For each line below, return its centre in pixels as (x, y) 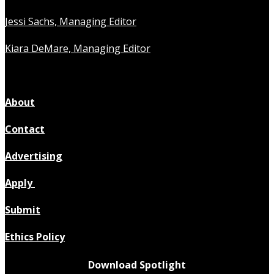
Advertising (34, 156)
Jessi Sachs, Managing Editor (71, 22)
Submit (23, 210)
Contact (25, 129)
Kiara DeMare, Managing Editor (78, 49)
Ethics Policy (35, 237)
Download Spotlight (137, 265)
